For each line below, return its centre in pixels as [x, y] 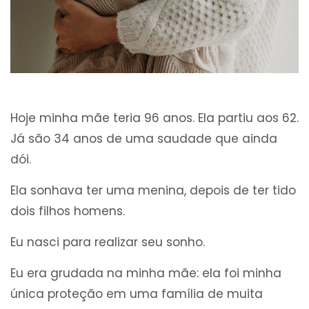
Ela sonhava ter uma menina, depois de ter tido [153, 191]
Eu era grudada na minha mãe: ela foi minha [146, 273]
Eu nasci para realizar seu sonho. [108, 242]
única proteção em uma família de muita [137, 294]
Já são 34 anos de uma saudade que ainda [144, 139]
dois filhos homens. [68, 211]
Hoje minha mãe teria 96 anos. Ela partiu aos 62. [154, 118]
